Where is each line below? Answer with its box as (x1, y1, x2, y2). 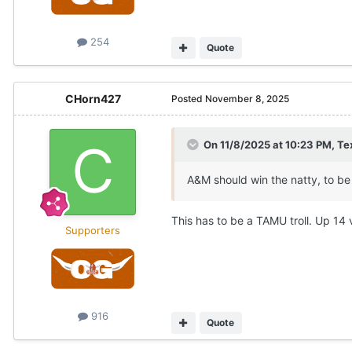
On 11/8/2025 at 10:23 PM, (203, 137, 337, 151)
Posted (171, 92, 205, 104)
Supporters (65, 223, 120, 236)
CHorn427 (64, 91, 121, 105)
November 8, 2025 (205, 92, 289, 104)
